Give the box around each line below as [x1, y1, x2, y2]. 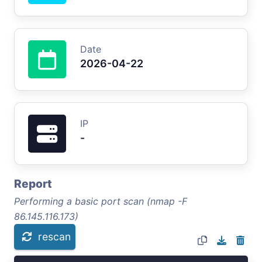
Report [14, 176, 52, 191]
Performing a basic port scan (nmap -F [14, 195, 187, 207]
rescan [38, 230, 71, 243]
